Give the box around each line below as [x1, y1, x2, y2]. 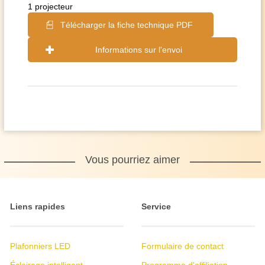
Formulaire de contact [141, 241, 224, 251]
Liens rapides [10, 202, 65, 211]
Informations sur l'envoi [95, 45, 182, 54]
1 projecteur [28, 2, 73, 11]
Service [141, 202, 171, 211]
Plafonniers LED [10, 241, 70, 251]
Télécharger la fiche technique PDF [60, 20, 193, 30]
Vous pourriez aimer [85, 154, 180, 166]
